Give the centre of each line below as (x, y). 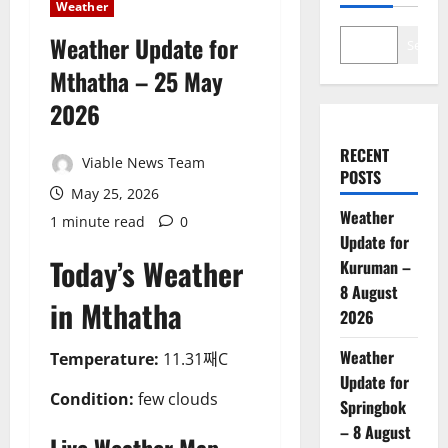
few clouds (176, 398)
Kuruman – (375, 267)
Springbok (372, 407)
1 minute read (97, 221)
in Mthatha (116, 315)
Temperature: (104, 358)
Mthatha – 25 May (136, 81)
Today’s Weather (146, 273)
